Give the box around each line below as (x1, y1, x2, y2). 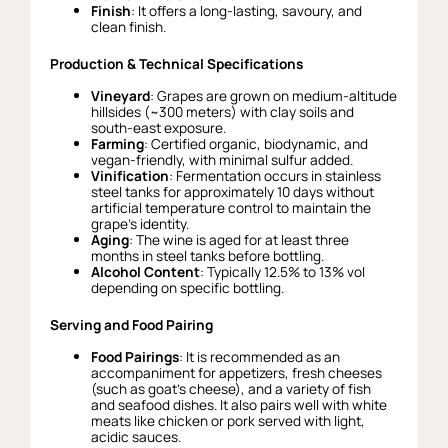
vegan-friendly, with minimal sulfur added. (91, 150, 354, 170)
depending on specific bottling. (91, 278, 285, 298)
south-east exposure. (91, 118, 227, 138)
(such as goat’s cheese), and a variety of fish (91, 379, 372, 398)
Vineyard (91, 86, 151, 106)
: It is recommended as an (179, 347, 341, 366)
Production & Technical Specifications (50, 53, 303, 73)
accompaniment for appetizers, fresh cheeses (91, 363, 383, 382)
